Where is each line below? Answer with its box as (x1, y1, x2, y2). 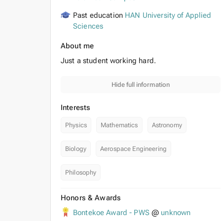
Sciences (73, 22, 104, 31)
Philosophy (65, 169, 97, 176)
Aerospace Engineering (100, 145, 167, 152)
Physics (65, 121, 87, 129)
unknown (161, 208, 191, 217)
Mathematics (100, 121, 138, 129)
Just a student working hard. (61, 56, 156, 65)
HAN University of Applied (125, 11, 212, 20)
